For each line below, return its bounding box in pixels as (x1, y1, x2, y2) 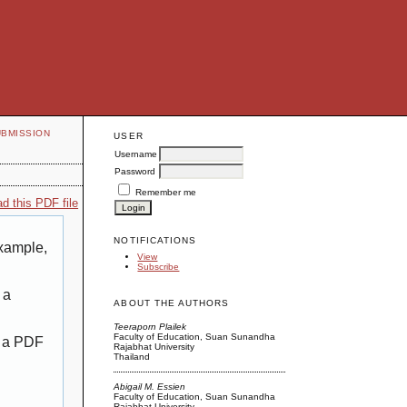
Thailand (114, 352, 151, 362)
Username (114, 148, 158, 159)
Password (114, 165, 156, 176)
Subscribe (137, 262, 180, 273)
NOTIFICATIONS (114, 234, 196, 245)
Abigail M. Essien (114, 382, 186, 392)
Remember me (135, 186, 197, 197)
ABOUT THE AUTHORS (114, 297, 230, 308)
